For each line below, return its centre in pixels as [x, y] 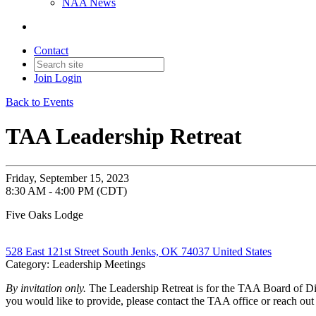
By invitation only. [47, 288]
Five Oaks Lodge [44, 214]
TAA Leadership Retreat [124, 136]
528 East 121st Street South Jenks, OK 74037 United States [139, 251]
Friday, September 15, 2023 [67, 178]
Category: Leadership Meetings [75, 264]
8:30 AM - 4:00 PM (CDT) [66, 190]
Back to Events [39, 102]
